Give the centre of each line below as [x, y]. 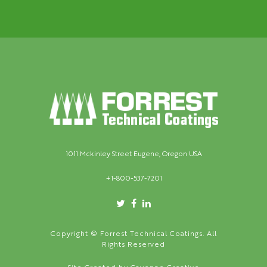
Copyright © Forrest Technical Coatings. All [133, 233]
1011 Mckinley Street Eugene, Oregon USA [133, 153]
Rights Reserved [133, 244]
